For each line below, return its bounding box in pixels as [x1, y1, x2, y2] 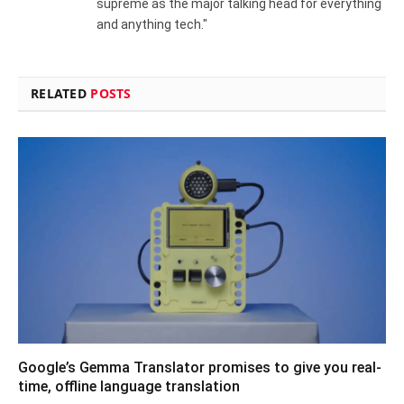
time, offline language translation [18, 378, 240, 396]
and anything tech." [96, 16, 207, 32]
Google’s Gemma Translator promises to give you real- [18, 359, 381, 377]
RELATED [31, 84, 91, 102]
